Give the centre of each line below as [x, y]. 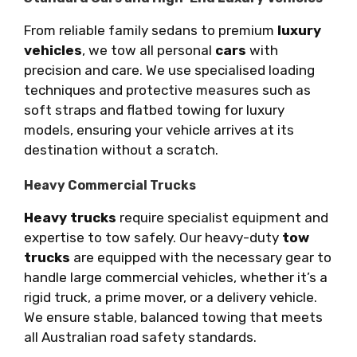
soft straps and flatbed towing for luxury [154, 110]
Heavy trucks [70, 217]
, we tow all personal [149, 50]
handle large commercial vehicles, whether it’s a [176, 277]
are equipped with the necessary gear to [201, 257]
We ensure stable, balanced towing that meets [173, 317]
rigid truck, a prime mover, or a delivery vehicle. [171, 297]
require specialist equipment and [222, 217]
